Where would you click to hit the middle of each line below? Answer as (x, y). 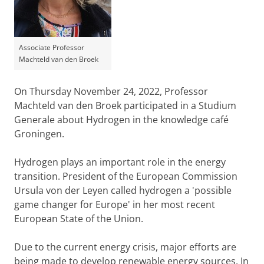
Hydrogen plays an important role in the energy (120, 162)
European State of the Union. (79, 219)
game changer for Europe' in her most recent (115, 204)
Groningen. (39, 134)
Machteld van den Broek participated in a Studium (125, 105)
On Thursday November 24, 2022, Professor (111, 91)
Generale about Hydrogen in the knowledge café (121, 120)
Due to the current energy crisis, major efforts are (125, 247)
